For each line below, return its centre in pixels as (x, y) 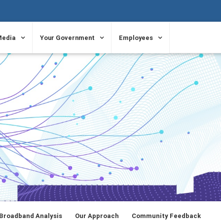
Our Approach (97, 216)
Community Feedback (166, 216)
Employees (136, 38)
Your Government (68, 38)
